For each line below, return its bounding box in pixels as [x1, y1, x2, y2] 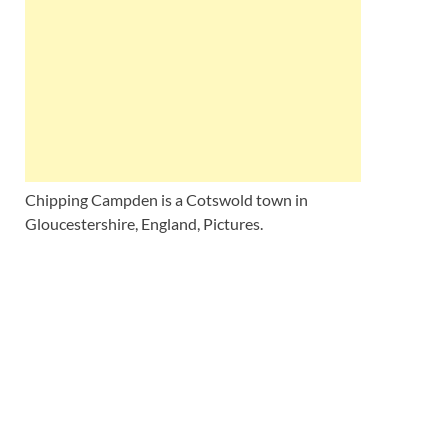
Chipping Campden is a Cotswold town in [25, 190, 308, 209]
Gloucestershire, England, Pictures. [25, 214, 263, 233]
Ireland [230, 45, 358, 94]
